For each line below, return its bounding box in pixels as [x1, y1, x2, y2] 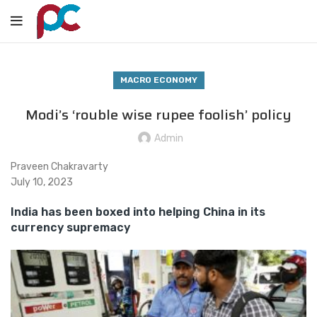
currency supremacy [11, 221, 130, 234]
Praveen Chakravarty [11, 161, 108, 173]
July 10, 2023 [11, 176, 73, 188]
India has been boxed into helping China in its [11, 205, 265, 219]
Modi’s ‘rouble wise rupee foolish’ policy [25, 103, 292, 126]
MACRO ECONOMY [120, 75, 197, 85]
